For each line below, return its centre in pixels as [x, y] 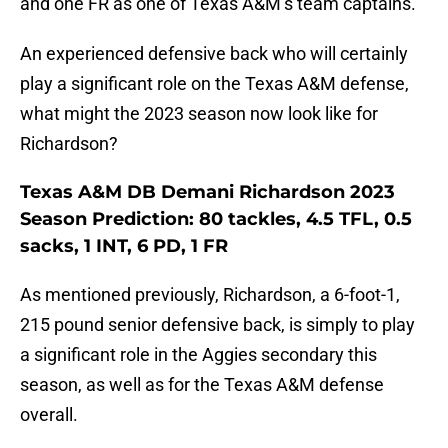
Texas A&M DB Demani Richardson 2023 [207, 192]
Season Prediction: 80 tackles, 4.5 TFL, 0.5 [216, 219]
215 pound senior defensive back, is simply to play [217, 325]
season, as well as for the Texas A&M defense [202, 385]
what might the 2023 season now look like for [199, 114]
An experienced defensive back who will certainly [214, 54]
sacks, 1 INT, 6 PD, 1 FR [124, 246]
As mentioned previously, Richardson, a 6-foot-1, [210, 295]
